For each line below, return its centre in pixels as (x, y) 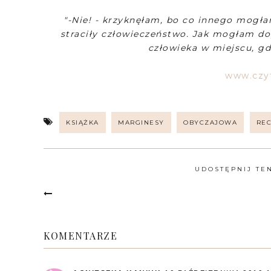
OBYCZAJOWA (210, 122)
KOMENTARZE (80, 235)
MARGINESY (141, 122)
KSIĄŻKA (83, 122)
